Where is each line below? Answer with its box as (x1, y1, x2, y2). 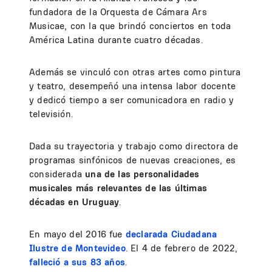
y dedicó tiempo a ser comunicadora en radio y (29, 94, 234, 106)
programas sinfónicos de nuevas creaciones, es (29, 154, 236, 166)
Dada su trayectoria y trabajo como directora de (29, 140, 239, 152)
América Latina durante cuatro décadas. (29, 34, 203, 46)
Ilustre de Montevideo (29, 242, 126, 254)
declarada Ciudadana (125, 228, 217, 240)
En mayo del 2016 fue (29, 228, 126, 240)
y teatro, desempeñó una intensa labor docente (29, 80, 236, 92)
